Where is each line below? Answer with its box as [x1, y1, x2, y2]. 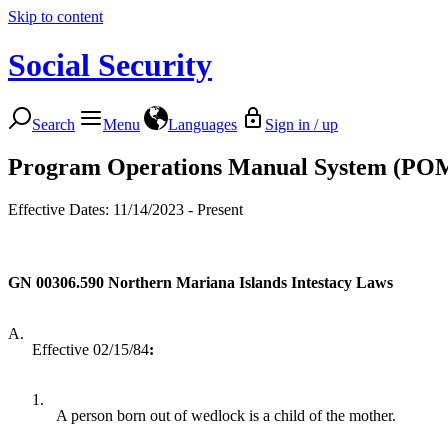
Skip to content [8, 8, 103, 25]
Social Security [8, 47, 212, 84]
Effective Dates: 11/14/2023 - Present [8, 200, 243, 218]
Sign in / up [265, 115, 338, 133]
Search [32, 115, 75, 133]
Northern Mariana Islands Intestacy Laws [108, 273, 393, 291]
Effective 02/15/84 [32, 340, 149, 358]
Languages [168, 115, 237, 133]
